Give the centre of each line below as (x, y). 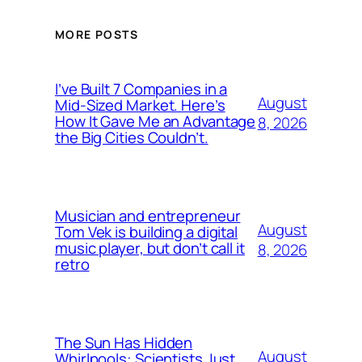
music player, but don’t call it (150, 248)
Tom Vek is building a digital (147, 232)
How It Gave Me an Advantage (156, 122)
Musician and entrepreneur (148, 216)
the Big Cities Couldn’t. (132, 138)
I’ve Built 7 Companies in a (141, 89)
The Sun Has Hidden (124, 343)
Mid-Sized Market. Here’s (140, 105)
